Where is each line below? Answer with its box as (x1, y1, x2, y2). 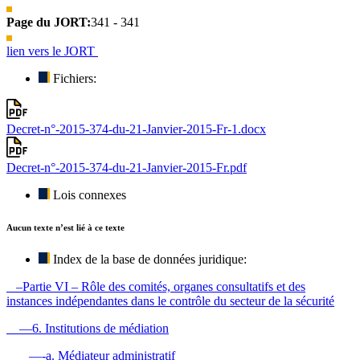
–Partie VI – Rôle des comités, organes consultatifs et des (6, 279, 305, 293)
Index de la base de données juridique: (53, 252, 247, 266)
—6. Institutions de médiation (6, 321, 169, 335)
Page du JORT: (6, 14, 91, 29)
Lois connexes (53, 187, 126, 202)
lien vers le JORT (6, 43, 98, 58)
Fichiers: (53, 71, 96, 85)
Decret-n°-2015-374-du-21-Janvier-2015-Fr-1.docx (6, 122, 266, 137)
